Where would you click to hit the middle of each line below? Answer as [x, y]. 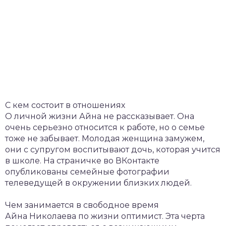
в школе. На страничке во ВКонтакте [82, 160]
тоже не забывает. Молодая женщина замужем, [105, 138]
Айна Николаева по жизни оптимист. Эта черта [105, 216]
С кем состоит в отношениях [65, 105]
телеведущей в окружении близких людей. [98, 183]
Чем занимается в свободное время [82, 205]
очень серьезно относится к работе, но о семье [105, 127]
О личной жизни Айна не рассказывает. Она [100, 116]
